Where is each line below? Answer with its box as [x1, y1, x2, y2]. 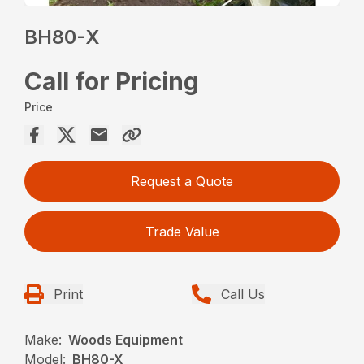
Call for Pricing [24, 67, 200, 97]
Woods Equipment [68, 331, 184, 349]
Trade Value [145, 223, 219, 240]
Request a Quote [131, 173, 233, 190]
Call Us [221, 286, 265, 303]
